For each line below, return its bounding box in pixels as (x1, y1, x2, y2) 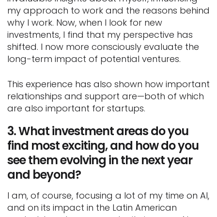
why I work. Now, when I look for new (7, 16, 162, 29)
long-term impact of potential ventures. (7, 52, 181, 65)
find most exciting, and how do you (7, 137, 199, 154)
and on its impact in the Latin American (7, 201, 177, 214)
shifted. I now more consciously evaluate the (7, 40, 199, 53)
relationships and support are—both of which (7, 90, 204, 102)
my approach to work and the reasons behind (7, 4, 210, 16)
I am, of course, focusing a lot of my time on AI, (7, 189, 209, 201)
